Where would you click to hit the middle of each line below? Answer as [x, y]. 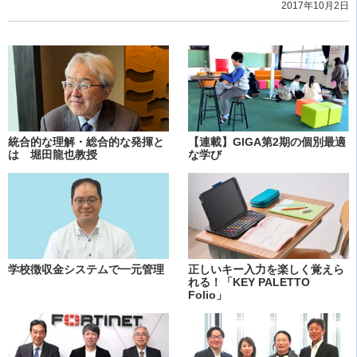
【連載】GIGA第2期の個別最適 [267, 142]
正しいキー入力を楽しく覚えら [266, 269]
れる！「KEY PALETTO [249, 282]
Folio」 [208, 294]
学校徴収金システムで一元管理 [86, 269]
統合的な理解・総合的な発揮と [86, 142]
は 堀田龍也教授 [53, 155]
